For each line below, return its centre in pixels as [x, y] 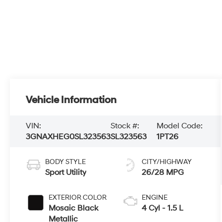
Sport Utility [66, 173]
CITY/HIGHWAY [167, 162]
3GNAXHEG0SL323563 [68, 137]
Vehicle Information [71, 100]
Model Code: [179, 126]
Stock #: [125, 126]
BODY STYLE [66, 162]
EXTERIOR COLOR [78, 198]
